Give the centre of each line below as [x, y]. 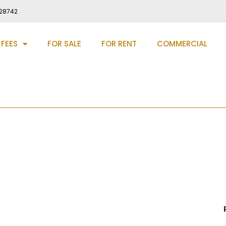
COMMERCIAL [182, 44]
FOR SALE [64, 44]
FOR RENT [119, 44]
